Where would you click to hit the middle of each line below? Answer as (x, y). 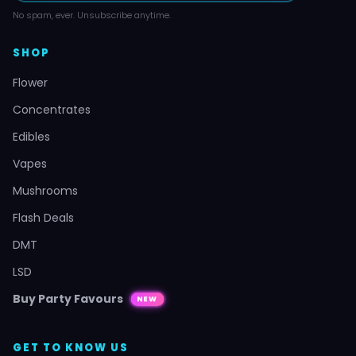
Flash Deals (43, 218)
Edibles (31, 137)
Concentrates (52, 110)
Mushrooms (45, 191)
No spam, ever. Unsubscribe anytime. (92, 15)
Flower (30, 83)
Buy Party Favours (68, 299)
